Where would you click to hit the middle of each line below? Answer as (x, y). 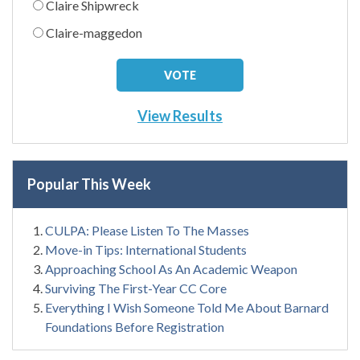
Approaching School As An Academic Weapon (172, 268)
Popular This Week (89, 184)
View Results (180, 115)
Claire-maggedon (94, 32)
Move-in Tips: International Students (146, 249)
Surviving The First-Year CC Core (136, 288)
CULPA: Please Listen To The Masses (147, 230)
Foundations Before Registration (135, 326)
